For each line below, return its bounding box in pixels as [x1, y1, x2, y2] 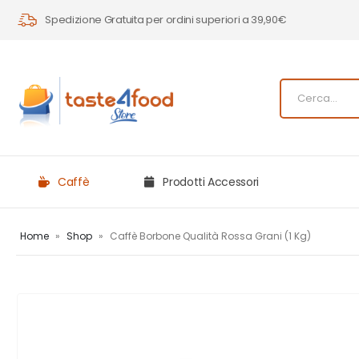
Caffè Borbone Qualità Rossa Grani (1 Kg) [110, 229, 311, 244]
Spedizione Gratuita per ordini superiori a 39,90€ [45, 12, 287, 27]
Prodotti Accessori [163, 174, 259, 191]
